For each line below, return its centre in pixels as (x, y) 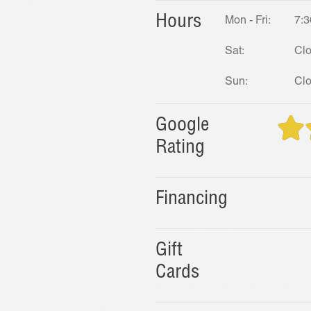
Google (182, 126)
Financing (192, 200)
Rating (180, 149)
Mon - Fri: (248, 22)
